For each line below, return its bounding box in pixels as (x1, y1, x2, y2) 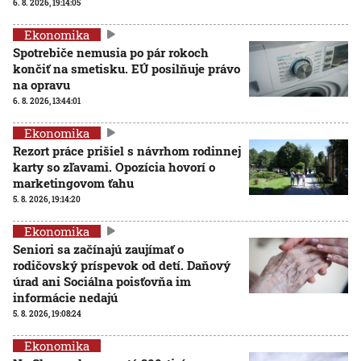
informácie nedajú (13, 288, 118, 305)
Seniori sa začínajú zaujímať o (13, 240, 184, 257)
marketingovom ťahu (13, 174, 134, 191)
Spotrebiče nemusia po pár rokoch (13, 44, 209, 60)
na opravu (13, 76, 70, 93)
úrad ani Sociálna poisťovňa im (13, 272, 191, 289)
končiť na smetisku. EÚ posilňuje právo (13, 60, 240, 77)
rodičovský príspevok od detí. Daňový (13, 256, 230, 273)
